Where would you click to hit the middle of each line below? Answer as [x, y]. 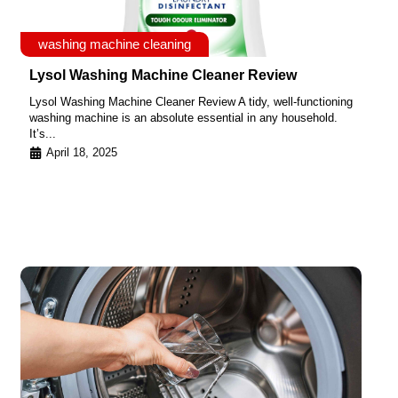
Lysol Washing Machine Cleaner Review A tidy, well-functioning [191, 102]
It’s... [43, 134]
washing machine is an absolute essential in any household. [183, 118]
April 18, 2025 [82, 152]
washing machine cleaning [115, 44]
